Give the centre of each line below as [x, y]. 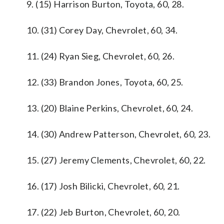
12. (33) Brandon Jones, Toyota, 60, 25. [105, 82]
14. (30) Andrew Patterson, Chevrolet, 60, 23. [118, 134]
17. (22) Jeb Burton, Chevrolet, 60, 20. [103, 212]
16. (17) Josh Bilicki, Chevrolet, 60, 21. [103, 186]
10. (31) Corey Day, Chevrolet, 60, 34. [102, 30]
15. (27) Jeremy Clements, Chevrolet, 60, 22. [116, 160]
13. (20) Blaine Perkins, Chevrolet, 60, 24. [110, 108]
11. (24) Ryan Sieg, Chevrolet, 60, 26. [101, 56]
